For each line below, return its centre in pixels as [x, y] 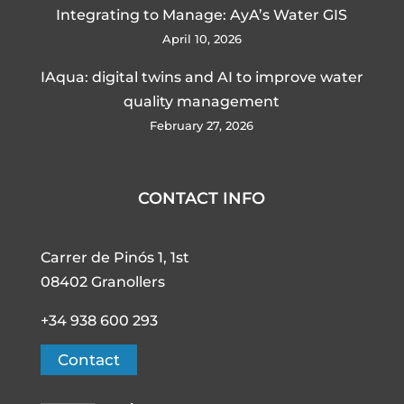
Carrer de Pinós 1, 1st [115, 257]
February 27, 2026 [202, 125]
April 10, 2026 [202, 38]
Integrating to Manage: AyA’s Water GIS [202, 14]
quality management [202, 101]
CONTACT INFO [202, 198]
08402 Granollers [102, 281]
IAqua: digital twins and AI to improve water [202, 77]
